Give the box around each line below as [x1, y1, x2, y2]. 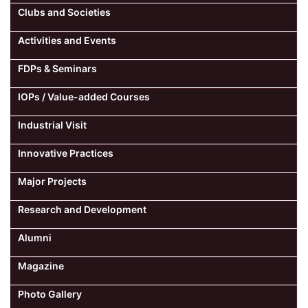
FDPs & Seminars [18, 62, 97, 74]
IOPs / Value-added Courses [18, 90, 150, 102]
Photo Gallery [18, 287, 82, 300]
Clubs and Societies [18, 5, 111, 18]
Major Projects [18, 175, 87, 187]
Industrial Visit [18, 118, 87, 131]
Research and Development [18, 203, 146, 215]
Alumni [18, 231, 52, 243]
